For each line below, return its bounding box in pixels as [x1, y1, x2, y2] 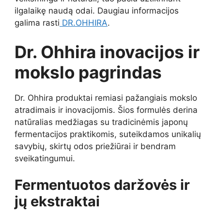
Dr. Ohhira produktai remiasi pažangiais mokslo [15, 93, 197, 103]
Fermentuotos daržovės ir [15, 176, 190, 194]
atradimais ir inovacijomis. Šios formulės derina [15, 105, 198, 115]
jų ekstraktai [15, 193, 100, 210]
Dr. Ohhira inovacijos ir [15, 41, 200, 62]
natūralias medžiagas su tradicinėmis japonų [15, 117, 188, 127]
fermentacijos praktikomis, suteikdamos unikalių [15, 129, 201, 139]
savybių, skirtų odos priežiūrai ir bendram [15, 141, 176, 151]
